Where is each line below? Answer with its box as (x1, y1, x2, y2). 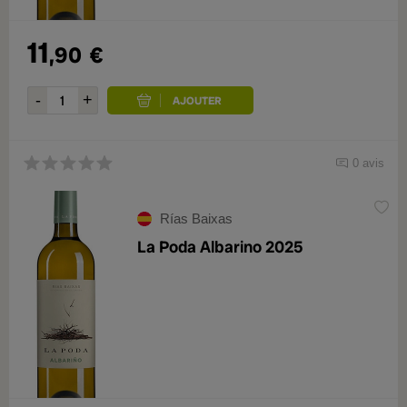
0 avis (352, 156, 384, 170)
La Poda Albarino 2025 (137, 236, 303, 257)
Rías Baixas (160, 211, 233, 226)
